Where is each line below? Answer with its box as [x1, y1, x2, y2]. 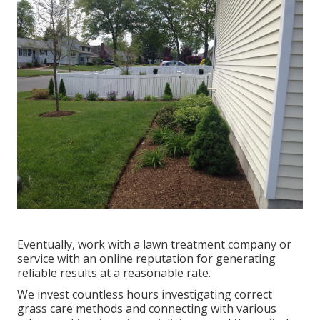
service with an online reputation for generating [17, 251, 276, 267]
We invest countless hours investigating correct [17, 286, 272, 303]
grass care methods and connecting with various [17, 301, 276, 317]
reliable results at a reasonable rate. [17, 265, 211, 281]
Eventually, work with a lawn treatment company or [17, 236, 291, 253]
